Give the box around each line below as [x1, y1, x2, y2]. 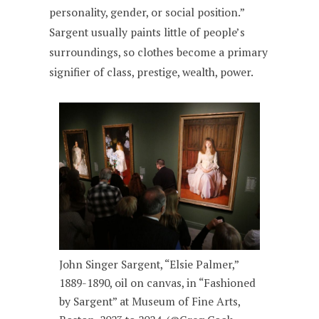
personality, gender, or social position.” [49, 4, 245, 20]
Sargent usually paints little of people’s [49, 24, 246, 40]
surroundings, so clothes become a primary [49, 44, 268, 60]
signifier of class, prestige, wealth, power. [49, 64, 254, 80]
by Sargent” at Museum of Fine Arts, [59, 294, 241, 310]
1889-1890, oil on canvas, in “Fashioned [59, 276, 256, 291]
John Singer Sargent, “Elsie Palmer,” [59, 257, 239, 273]
